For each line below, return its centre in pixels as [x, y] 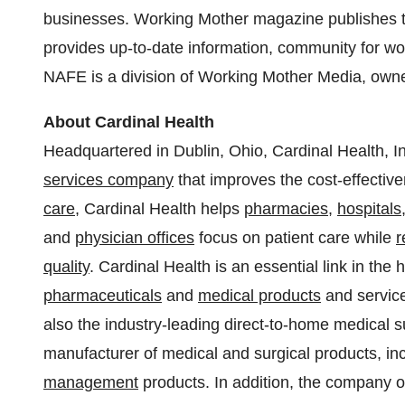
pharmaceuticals [103, 296]
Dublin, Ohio [218, 151]
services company [108, 180]
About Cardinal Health [129, 122]
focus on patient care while [295, 238]
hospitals [369, 209]
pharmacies [286, 209]
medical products [259, 296]
